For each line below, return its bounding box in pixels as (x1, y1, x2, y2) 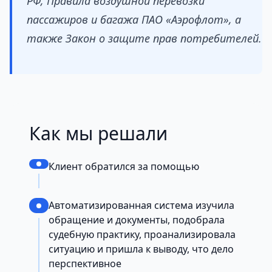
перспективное (49, 257, 121, 271)
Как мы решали (29, 121, 168, 146)
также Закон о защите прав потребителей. (27, 31, 262, 46)
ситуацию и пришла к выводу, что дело (49, 242, 234, 256)
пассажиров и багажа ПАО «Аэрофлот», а (27, 12, 241, 27)
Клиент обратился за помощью (49, 160, 199, 174)
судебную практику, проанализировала (49, 228, 236, 242)
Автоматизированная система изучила (49, 199, 234, 212)
